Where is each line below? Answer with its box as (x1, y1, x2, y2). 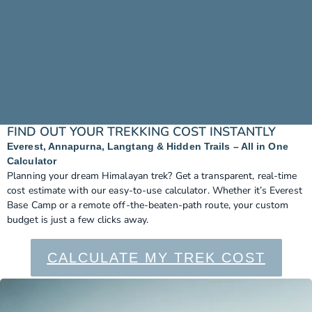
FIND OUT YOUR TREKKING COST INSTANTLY (7, 123, 276, 140)
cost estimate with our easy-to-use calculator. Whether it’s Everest (7, 183, 302, 197)
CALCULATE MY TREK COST (47, 249, 265, 265)
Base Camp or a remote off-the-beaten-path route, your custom (7, 198, 289, 212)
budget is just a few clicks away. (7, 212, 149, 226)
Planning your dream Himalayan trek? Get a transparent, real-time (7, 169, 297, 182)
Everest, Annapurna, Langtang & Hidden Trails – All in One (7, 140, 288, 152)
